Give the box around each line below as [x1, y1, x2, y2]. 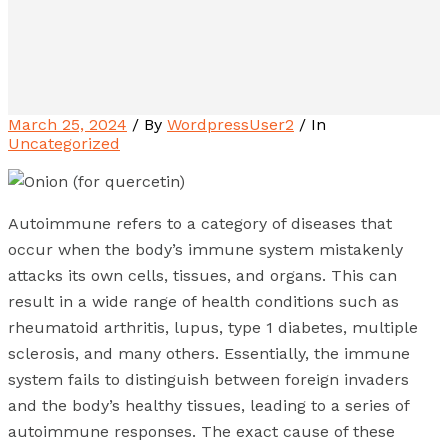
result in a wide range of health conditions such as [8, 291, 399, 311]
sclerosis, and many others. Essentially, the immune [8, 343, 410, 363]
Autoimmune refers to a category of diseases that [8, 213, 392, 233]
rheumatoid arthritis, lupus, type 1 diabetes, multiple [8, 317, 418, 337]
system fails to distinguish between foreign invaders [8, 369, 409, 389]
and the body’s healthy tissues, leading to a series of [8, 395, 409, 415]
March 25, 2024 [8, 114, 127, 134]
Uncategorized [8, 133, 120, 153]
